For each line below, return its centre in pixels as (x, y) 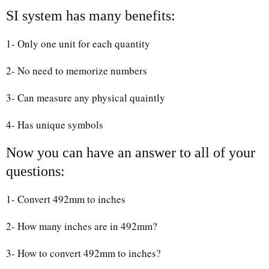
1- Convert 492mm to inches (66, 199)
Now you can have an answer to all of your (131, 152)
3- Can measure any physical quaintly (86, 97)
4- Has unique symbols (55, 124)
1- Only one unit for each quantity (78, 43)
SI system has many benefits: (91, 15)
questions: (35, 171)
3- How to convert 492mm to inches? (83, 253)
